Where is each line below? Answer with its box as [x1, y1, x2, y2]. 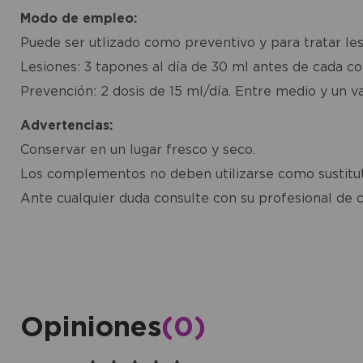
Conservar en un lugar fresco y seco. [19, 141, 255, 156]
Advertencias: [19, 117, 113, 132]
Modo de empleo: [19, 10, 137, 25]
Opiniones [19, 310, 161, 341]
